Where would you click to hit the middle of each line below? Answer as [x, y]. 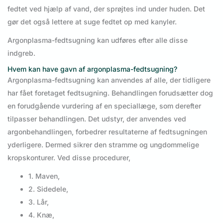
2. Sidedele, [48, 189]
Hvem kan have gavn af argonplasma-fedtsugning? [92, 69]
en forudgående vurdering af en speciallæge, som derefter [104, 106]
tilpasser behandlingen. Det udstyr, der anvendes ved [97, 119]
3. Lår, [39, 202]
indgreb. [21, 53]
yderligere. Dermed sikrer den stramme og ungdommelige [103, 145]
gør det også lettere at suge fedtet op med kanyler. [92, 22]
